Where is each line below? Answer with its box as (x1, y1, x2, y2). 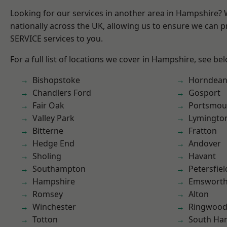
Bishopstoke (32, 74, 80, 86)
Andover (188, 138, 221, 149)
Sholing (32, 150, 61, 162)
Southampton (32, 163, 86, 174)
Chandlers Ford (32, 87, 91, 98)
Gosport (188, 87, 220, 98)
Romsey (32, 188, 63, 200)
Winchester (32, 201, 76, 212)
